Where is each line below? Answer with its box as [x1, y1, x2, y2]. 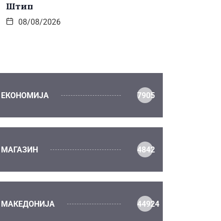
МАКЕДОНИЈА [1, 199, 55, 209]
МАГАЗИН [1, 145, 38, 154]
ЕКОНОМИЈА [1, 90, 49, 100]
